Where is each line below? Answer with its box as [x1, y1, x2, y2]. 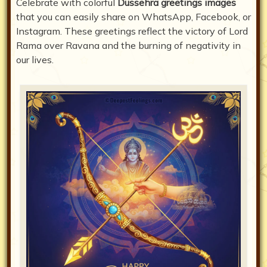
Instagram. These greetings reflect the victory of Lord [16, 25, 248, 38]
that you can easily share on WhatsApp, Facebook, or [16, 11, 251, 23]
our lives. [16, 54, 54, 66]
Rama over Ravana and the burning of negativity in [16, 39, 241, 52]
